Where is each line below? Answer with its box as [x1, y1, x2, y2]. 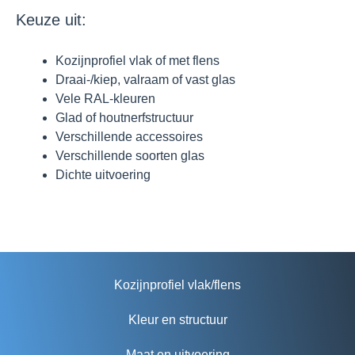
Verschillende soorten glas [55, 149, 204, 163]
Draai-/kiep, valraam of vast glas [55, 73, 235, 87]
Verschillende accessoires [55, 130, 203, 144]
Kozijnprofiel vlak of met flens [55, 54, 219, 68]
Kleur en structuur [128, 313, 227, 327]
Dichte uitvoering [55, 168, 151, 182]
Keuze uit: [16, 11, 86, 29]
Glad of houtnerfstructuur [55, 111, 193, 125]
